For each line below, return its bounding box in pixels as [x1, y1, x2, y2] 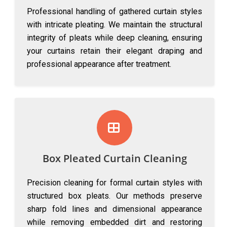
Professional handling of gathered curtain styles [27, 7, 202, 16]
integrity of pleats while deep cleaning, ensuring [27, 33, 202, 43]
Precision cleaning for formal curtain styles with [27, 178, 202, 187]
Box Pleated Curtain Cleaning [42, 152, 187, 165]
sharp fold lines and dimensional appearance [27, 204, 202, 214]
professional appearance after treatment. [27, 59, 171, 69]
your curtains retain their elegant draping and [27, 46, 202, 56]
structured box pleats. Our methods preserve [27, 191, 202, 201]
